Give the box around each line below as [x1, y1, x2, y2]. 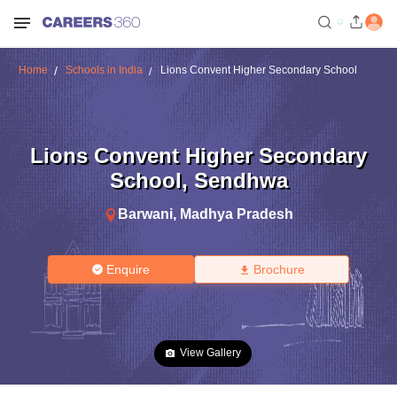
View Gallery [180, 346, 241, 359]
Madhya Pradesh [180, 206, 293, 222]
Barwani [118, 206, 173, 222]
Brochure [253, 262, 305, 276]
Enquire [106, 262, 151, 276]
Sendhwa [193, 167, 288, 192]
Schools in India [65, 64, 143, 76]
